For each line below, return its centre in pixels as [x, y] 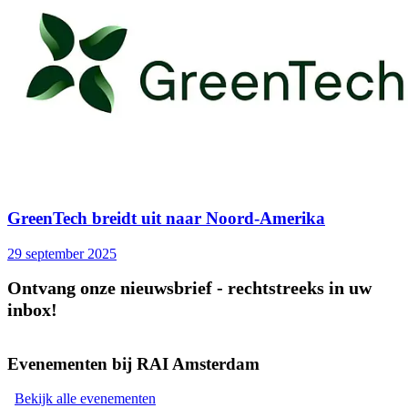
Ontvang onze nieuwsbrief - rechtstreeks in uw [189, 287]
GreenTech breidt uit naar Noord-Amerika [166, 219]
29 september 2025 [62, 253]
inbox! [32, 309]
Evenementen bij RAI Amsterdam [133, 363]
